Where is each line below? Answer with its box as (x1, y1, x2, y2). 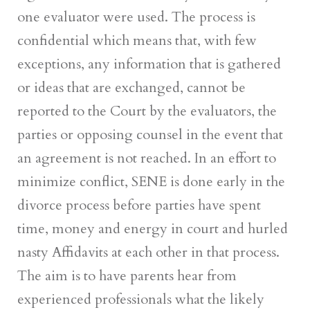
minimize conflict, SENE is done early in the (17, 172, 285, 191)
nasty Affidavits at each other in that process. (17, 242, 280, 262)
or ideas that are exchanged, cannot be (17, 77, 246, 97)
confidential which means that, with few (17, 30, 257, 50)
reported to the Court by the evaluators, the (17, 101, 277, 120)
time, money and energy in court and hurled (17, 219, 288, 238)
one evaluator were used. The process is (17, 7, 255, 26)
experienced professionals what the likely (17, 289, 264, 309)
